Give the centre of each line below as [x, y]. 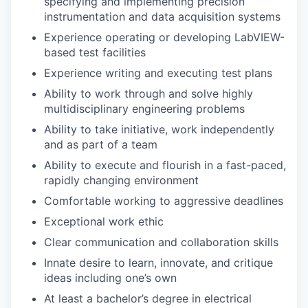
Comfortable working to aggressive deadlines [164, 201]
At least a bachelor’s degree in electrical [148, 299]
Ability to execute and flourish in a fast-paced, [165, 165]
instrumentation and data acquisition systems [162, 17]
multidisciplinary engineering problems [144, 109]
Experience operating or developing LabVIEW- [164, 37]
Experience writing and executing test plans [158, 73]
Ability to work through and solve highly [148, 94]
